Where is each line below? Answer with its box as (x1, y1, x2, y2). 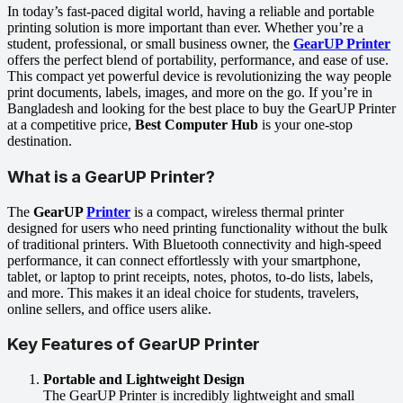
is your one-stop (258, 117, 353, 133)
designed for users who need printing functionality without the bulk (7, 219, 388, 236)
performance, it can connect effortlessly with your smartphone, (7, 252, 361, 268)
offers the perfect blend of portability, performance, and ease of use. (7, 52, 389, 68)
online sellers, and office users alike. (7, 300, 211, 317)
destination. (7, 133, 72, 149)
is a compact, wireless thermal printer (130, 203, 344, 219)
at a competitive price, (7, 117, 135, 133)
